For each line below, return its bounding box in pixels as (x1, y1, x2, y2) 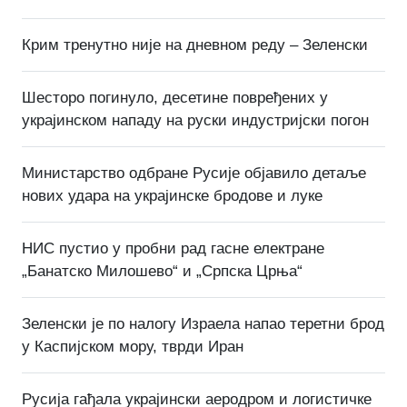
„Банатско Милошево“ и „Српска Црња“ (22, 262, 303, 280)
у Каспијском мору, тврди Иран (22, 337, 243, 355)
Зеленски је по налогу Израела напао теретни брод (22, 314, 384, 333)
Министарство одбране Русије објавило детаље (22, 164, 366, 182)
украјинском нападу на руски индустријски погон (22, 111, 369, 129)
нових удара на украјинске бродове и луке (22, 186, 323, 204)
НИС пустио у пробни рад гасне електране (22, 239, 324, 257)
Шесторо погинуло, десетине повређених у (22, 88, 328, 106)
